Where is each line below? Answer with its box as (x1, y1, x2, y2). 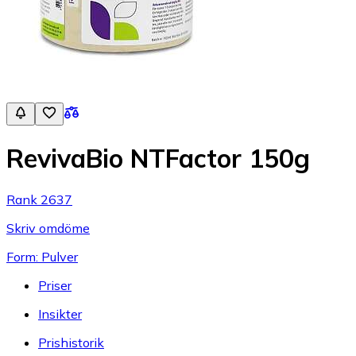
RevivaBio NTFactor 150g (6, 142, 310, 175)
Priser (38, 277, 72, 293)
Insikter (38, 305, 82, 322)
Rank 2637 (6, 191, 72, 207)
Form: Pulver (6, 248, 78, 265)
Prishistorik (38, 334, 104, 350)
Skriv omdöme (6, 219, 90, 236)
